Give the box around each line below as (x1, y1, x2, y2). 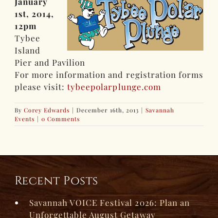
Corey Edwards (24, 106, 70, 114)
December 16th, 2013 (76, 106, 139, 114)
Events (15, 114, 35, 123)
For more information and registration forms (15, 69, 203, 80)
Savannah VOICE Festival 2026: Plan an (29, 197, 190, 208)
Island (15, 44, 41, 55)
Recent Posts (15, 173, 98, 189)
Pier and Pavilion (15, 56, 86, 68)
